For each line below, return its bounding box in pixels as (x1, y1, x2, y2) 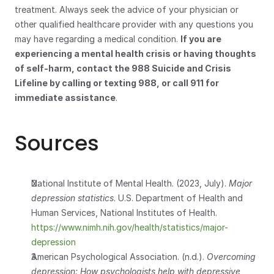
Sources (15, 128, 99, 158)
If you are (180, 34, 221, 44)
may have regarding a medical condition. (15, 34, 180, 44)
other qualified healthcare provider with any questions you (15, 19, 253, 29)
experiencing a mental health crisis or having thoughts (15, 48, 256, 59)
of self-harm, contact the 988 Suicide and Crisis (15, 63, 231, 73)
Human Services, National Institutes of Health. (31, 207, 217, 218)
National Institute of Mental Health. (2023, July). (31, 178, 229, 188)
